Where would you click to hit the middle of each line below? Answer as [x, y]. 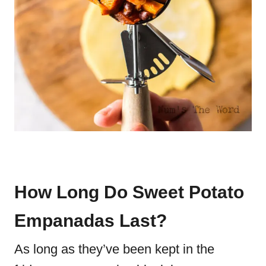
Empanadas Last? [91, 221]
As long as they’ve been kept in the [114, 249]
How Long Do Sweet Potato [129, 192]
